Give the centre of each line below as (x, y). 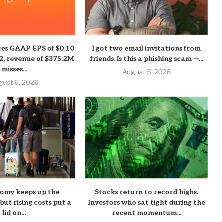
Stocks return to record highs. (147, 192)
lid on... (14, 213)
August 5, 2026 (146, 72)
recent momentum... (146, 213)
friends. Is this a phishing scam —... (146, 59)
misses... (14, 69)
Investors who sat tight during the (146, 202)
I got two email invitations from (147, 49)
